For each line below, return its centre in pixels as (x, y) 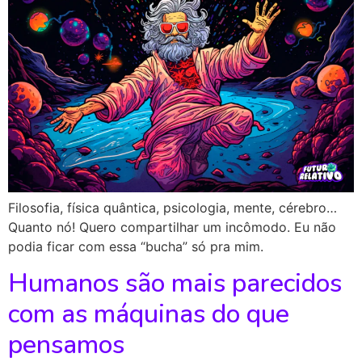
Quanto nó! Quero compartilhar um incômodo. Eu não (172, 227)
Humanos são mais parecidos (175, 283)
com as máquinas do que (149, 314)
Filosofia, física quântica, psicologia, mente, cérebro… (173, 208)
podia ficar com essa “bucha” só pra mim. (136, 247)
